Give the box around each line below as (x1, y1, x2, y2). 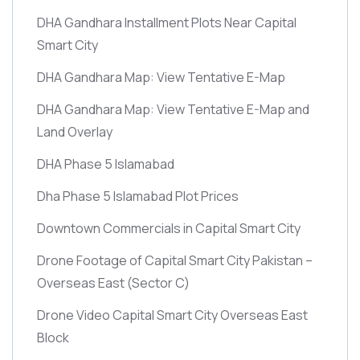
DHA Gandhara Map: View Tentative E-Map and (37, 100, 309, 118)
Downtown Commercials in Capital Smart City (37, 219, 301, 237)
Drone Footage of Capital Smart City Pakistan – (37, 251, 313, 269)
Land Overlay (37, 122, 112, 141)
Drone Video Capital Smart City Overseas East (37, 305, 308, 324)
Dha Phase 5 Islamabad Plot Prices (37, 186, 239, 205)
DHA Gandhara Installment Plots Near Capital (37, 13, 297, 31)
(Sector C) (127, 273, 190, 292)
